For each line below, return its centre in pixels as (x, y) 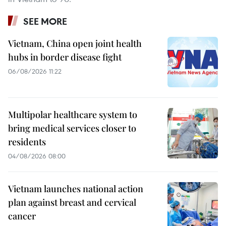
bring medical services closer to (72, 128)
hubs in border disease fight (65, 57)
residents (27, 142)
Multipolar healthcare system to (73, 114)
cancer (22, 216)
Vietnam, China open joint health (75, 43)
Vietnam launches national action (76, 188)
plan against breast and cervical (72, 202)
